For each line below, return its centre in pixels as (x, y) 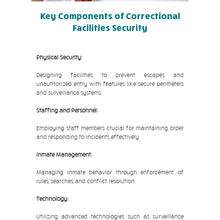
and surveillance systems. (69, 93)
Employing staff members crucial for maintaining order (110, 128)
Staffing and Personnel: (67, 110)
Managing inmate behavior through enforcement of (110, 172)
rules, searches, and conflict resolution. (86, 181)
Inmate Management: (64, 154)
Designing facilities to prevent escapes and (110, 75)
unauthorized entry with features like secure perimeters (110, 84)
